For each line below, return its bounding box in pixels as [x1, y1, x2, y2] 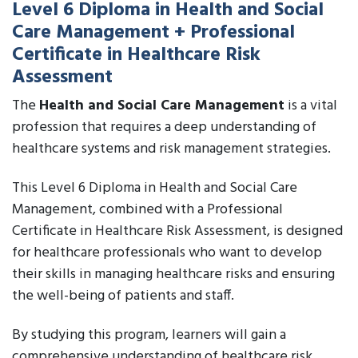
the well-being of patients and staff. [12, 284, 234, 308]
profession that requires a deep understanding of [12, 116, 316, 139]
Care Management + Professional [12, 18, 295, 48]
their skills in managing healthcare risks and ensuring [12, 263, 335, 286]
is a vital [284, 94, 337, 117]
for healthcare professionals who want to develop [12, 241, 322, 265]
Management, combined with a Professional [12, 198, 283, 221]
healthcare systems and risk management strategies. [12, 137, 331, 161]
